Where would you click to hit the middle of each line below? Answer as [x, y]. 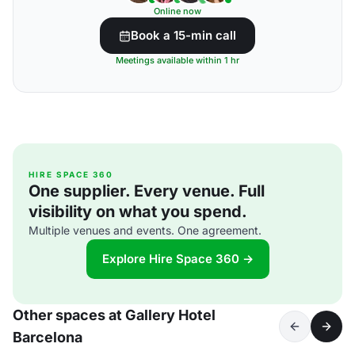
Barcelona [48, 337]
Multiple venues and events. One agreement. [145, 230]
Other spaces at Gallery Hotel [114, 315]
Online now [177, 11]
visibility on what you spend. [138, 212]
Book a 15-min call [183, 35]
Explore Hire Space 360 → [177, 259]
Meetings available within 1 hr [177, 60]
